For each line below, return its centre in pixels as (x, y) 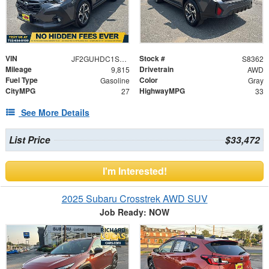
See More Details (55, 112)
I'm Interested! (134, 171)
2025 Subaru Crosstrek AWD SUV (134, 198)
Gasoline (115, 80)
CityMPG (20, 90)
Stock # (152, 58)
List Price (29, 140)
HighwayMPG (162, 90)
